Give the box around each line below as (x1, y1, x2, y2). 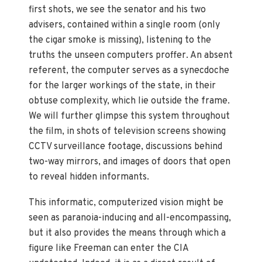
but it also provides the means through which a (29, 227, 226, 240)
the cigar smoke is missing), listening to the (29, 35, 212, 47)
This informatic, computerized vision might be (29, 197, 224, 209)
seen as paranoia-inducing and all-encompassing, (29, 212, 232, 225)
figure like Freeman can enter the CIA (29, 243, 189, 255)
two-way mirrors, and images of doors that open (29, 156, 231, 168)
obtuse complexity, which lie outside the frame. (29, 95, 230, 108)
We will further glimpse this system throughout (29, 111, 230, 123)
